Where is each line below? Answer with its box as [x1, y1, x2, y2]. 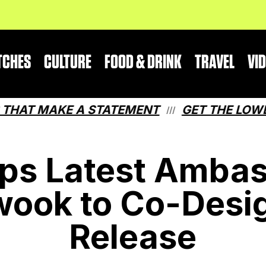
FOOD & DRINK [104, 52, 182, 72]
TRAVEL [195, 52, 235, 72]
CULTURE [44, 52, 92, 72]
